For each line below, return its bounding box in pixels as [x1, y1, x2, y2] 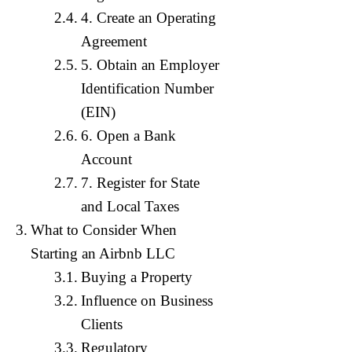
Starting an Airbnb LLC [30, 244, 175, 262]
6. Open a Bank [80, 126, 176, 144]
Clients [80, 315, 123, 332]
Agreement [80, 32, 147, 49]
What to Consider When [30, 221, 177, 238]
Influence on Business [80, 291, 213, 309]
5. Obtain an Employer [80, 56, 219, 73]
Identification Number [80, 79, 214, 97]
